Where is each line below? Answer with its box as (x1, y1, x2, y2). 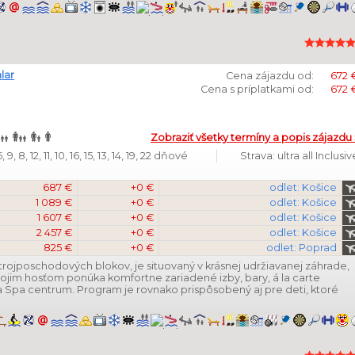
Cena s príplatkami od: (200, 83, 314, 95)
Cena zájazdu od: (226, 70, 314, 82)
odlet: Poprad (266, 242, 337, 254)
